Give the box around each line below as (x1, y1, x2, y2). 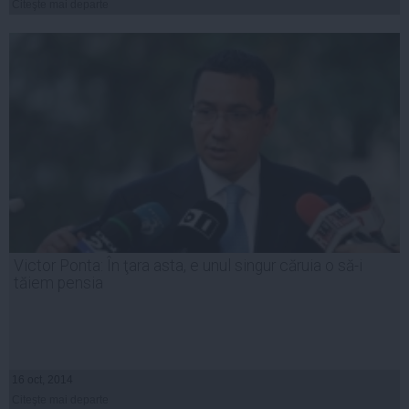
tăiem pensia (14, 274, 103, 293)
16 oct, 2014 (12, 373, 73, 387)
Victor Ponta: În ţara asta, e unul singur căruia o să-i (14, 257, 362, 276)
